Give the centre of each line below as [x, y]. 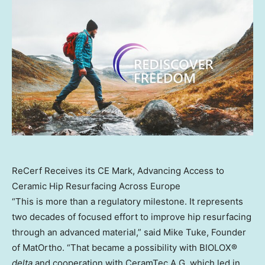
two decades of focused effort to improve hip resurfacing [132, 217]
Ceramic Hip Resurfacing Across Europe [96, 186]
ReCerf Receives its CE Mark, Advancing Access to [118, 171]
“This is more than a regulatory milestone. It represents [127, 202]
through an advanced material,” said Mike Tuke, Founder [129, 232]
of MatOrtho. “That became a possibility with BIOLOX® [125, 248]
